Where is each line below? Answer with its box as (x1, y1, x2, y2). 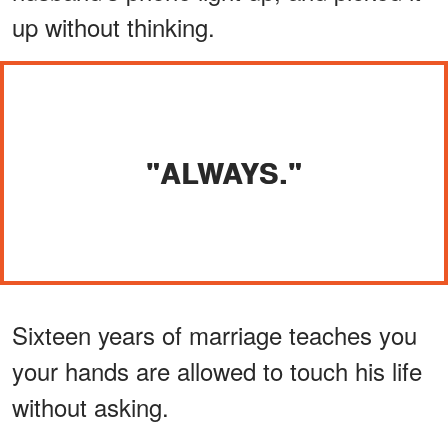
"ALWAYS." (146, 151, 302, 193)
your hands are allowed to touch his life (12, 352, 422, 388)
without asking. (12, 388, 169, 424)
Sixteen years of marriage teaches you (12, 316, 417, 352)
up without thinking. (12, 8, 215, 44)
